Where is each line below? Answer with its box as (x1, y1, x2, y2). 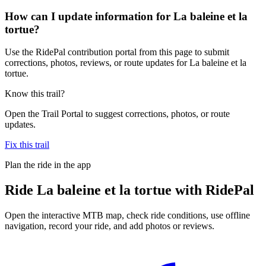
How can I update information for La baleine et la (5, 9, 248, 23)
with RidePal (172, 182, 254, 198)
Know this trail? (5, 88, 65, 99)
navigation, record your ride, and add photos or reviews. (5, 221, 214, 232)
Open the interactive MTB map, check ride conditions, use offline (5, 210, 250, 221)
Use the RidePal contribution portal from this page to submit (5, 47, 229, 58)
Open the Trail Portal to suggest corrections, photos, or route (5, 109, 230, 119)
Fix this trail (5, 140, 49, 150)
